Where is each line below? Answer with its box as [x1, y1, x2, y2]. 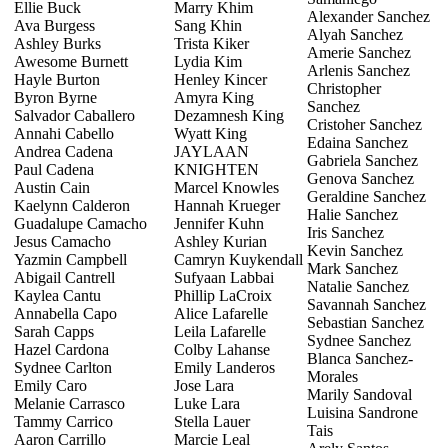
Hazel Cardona [14, 340, 109, 358]
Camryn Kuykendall [174, 250, 303, 268]
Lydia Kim [174, 52, 242, 70]
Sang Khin [174, 16, 242, 34]
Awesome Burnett [14, 52, 128, 70]
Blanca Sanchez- [307, 349, 413, 367]
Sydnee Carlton [14, 358, 112, 376]
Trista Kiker [174, 34, 249, 52]
